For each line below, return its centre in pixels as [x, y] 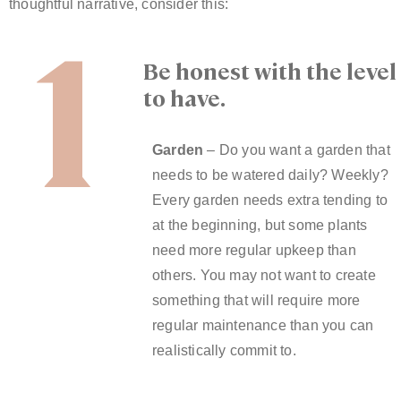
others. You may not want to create [264, 276]
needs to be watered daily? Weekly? [270, 175]
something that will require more [256, 301]
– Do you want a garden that [297, 150]
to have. [184, 98]
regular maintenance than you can [263, 326]
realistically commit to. [224, 351]
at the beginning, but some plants [260, 226]
